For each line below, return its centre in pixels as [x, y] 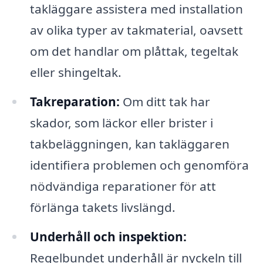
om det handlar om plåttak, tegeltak [134, 51]
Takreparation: [75, 102]
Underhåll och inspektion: [108, 237]
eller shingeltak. [75, 73]
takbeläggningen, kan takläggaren [129, 144]
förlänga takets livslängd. [102, 208]
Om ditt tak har [165, 102]
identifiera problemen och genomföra [139, 165]
